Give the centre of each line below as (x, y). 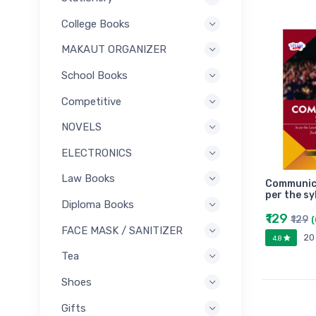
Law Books (88, 179)
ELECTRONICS (97, 153)
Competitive (91, 101)
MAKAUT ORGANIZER (114, 50)
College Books (96, 24)
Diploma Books (98, 205)
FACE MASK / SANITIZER (122, 230)
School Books (95, 75)
